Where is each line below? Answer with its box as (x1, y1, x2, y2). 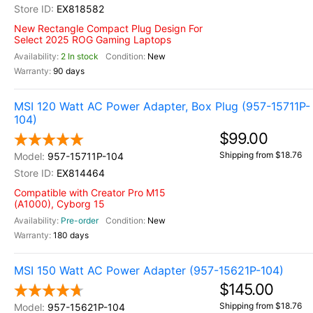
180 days (53, 230, 89, 240)
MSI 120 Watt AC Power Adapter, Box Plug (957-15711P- (14, 99, 310, 113)
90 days (53, 66, 85, 76)
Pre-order (61, 215, 99, 226)
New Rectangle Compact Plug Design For (14, 22, 203, 34)
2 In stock (61, 51, 99, 61)
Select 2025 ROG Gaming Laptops (14, 34, 171, 45)
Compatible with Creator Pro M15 (14, 187, 166, 198)
